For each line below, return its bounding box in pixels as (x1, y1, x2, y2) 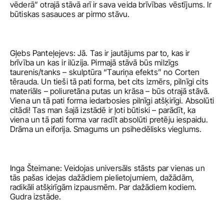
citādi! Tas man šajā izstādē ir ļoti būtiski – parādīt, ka (10, 105, 196, 115)
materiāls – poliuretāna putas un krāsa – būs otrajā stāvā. (10, 86, 210, 96)
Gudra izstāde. (10, 191, 61, 201)
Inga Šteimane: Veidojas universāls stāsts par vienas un (10, 163, 205, 173)
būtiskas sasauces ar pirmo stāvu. (10, 9, 132, 19)
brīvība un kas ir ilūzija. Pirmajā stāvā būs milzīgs (10, 57, 179, 67)
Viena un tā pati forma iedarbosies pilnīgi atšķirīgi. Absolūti (10, 95, 214, 105)
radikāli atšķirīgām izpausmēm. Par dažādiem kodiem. (10, 182, 197, 192)
